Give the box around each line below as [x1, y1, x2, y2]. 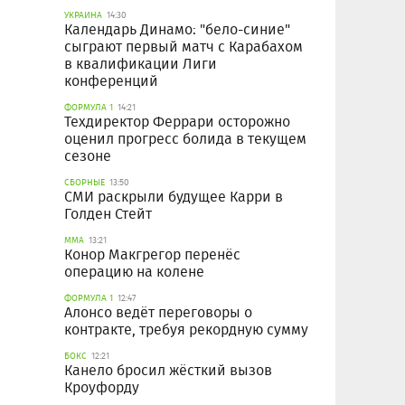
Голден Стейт [64, 203, 152, 225]
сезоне [64, 146, 111, 167]
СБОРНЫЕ [64, 175, 105, 190]
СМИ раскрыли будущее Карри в [64, 186, 283, 208]
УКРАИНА [64, 8, 102, 23]
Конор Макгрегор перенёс [64, 244, 240, 266]
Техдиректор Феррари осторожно [64, 111, 290, 133]
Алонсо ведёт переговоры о [64, 302, 252, 324]
